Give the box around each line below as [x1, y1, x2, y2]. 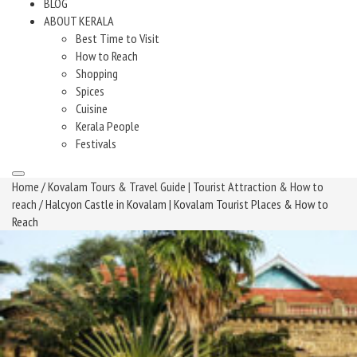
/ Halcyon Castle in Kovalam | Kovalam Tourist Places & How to [37, 196, 328, 212]
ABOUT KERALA [44, 13, 114, 29]
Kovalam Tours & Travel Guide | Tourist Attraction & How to [48, 178, 324, 194]
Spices [76, 83, 104, 99]
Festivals [76, 135, 116, 151]
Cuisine [76, 100, 108, 116]
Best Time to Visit [76, 30, 159, 46]
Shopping [76, 65, 118, 81]
